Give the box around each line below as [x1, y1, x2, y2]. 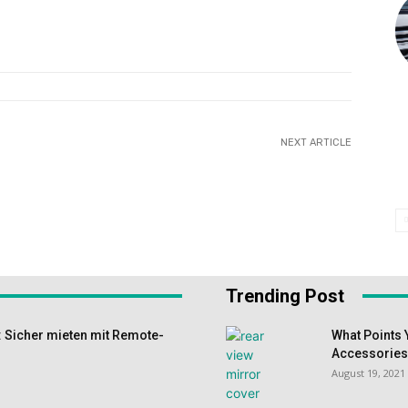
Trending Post [226, 284, 344, 307]
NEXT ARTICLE [280, 137, 352, 149]
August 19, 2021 [331, 365, 405, 380]
